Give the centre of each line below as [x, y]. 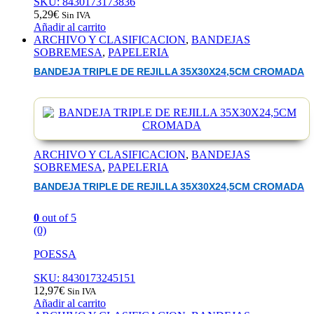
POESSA [55, 254]
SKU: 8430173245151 [84, 278]
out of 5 [58, 218]
